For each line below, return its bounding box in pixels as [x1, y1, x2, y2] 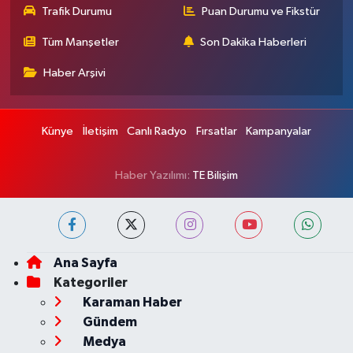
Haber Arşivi [43, 67, 106, 80]
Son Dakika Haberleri [200, 36, 307, 49]
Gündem [80, 315, 137, 329]
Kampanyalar [246, 125, 311, 138]
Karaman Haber [80, 295, 182, 310]
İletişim [82, 125, 118, 138]
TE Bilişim [192, 169, 238, 182]
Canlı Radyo [127, 125, 187, 138]
